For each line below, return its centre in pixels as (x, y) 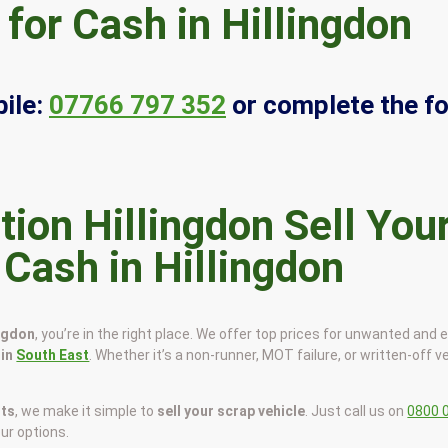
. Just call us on (356, 410)
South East (53, 354)
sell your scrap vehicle (231, 410)
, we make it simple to (86, 410)
